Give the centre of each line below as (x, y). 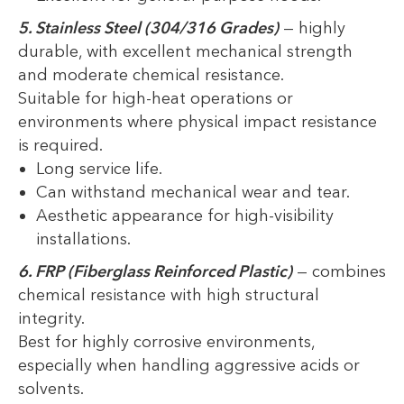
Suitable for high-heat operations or (156, 99)
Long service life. (99, 169)
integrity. (51, 319)
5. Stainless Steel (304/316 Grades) (148, 28)
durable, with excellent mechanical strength (185, 52)
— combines (341, 272)
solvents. (51, 389)
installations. (83, 239)
